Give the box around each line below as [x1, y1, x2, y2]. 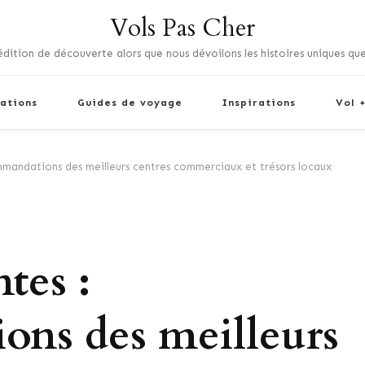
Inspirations [222, 96, 296, 108]
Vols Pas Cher [110, 11, 255, 45]
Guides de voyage [77, 96, 182, 108]
